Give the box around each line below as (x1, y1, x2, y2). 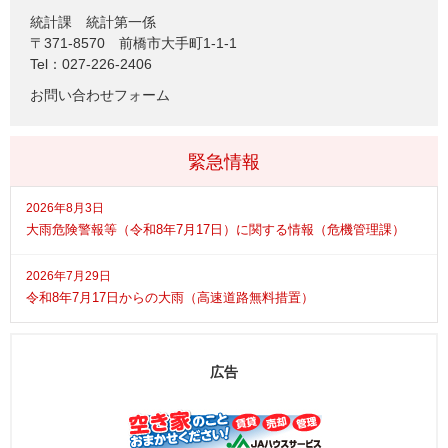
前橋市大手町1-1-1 (119, 35, 237, 51)
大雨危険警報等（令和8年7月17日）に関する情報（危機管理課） (26, 222, 405, 237)
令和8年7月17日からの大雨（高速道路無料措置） (26, 290, 314, 305)
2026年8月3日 (26, 201, 104, 215)
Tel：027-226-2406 (30, 56, 152, 72)
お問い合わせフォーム (30, 87, 170, 103)
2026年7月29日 (26, 269, 111, 283)
